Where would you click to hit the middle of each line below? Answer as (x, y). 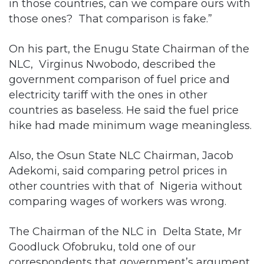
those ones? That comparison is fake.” (110, 18)
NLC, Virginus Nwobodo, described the (112, 64)
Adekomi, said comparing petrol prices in (118, 170)
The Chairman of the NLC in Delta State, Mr (125, 231)
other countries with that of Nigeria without (126, 186)
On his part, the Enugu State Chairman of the (131, 48)
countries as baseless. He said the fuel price (124, 110)
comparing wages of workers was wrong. (118, 201)
